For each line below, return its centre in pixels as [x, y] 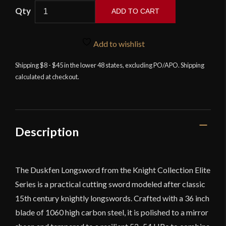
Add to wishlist [118, 44]
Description [47, 131]
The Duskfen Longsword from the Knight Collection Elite [113, 170]
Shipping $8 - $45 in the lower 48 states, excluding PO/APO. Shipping [110, 65]
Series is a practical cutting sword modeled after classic [110, 184]
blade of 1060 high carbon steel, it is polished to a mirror [112, 212]
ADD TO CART [135, 11]
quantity [49, 66]
